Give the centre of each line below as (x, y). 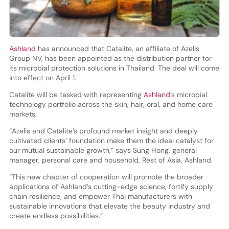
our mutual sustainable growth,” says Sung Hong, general (103, 150)
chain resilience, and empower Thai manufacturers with (100, 196)
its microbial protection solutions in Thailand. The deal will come (114, 68)
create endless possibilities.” (56, 215)
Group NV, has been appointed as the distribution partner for (110, 58)
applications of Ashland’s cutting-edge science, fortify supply (111, 186)
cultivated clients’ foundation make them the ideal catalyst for (111, 140)
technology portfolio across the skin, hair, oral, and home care (111, 104)
